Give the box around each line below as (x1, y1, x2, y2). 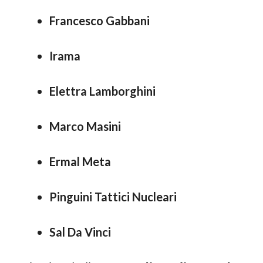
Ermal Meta (49, 154, 111, 168)
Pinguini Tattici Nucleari (49, 190, 177, 204)
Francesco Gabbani (49, 14, 150, 28)
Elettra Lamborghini (49, 84, 156, 98)
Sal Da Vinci (49, 225, 111, 239)
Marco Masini (49, 119, 121, 133)
